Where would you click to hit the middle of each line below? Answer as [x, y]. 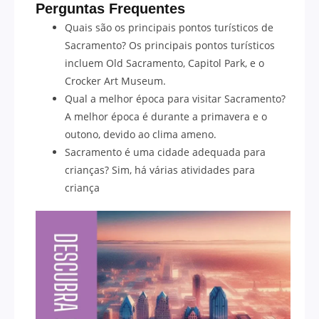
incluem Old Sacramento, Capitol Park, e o [165, 63]
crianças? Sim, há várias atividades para [160, 169]
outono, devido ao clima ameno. [141, 134]
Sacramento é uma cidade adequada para [166, 152]
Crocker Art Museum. [116, 80]
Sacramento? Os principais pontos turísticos [170, 45]
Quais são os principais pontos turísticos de [169, 27]
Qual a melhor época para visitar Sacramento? [176, 98]
